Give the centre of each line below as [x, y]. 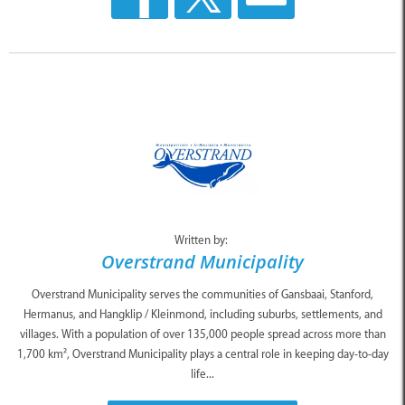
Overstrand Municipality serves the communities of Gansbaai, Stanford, [202, 294]
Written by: [202, 240]
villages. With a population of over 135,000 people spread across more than [202, 334]
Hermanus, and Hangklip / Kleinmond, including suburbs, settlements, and [202, 314]
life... [202, 373]
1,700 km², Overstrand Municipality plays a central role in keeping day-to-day [202, 353]
